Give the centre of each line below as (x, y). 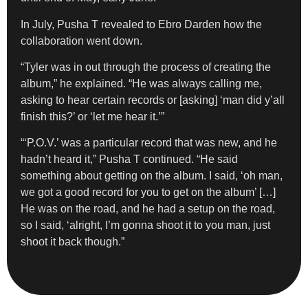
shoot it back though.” (73, 242)
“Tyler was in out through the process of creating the (146, 67)
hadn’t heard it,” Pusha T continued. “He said (129, 159)
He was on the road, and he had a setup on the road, (148, 209)
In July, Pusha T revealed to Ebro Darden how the (141, 24)
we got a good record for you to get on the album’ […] (148, 192)
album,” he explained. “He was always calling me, (141, 83)
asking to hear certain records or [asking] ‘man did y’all (153, 100)
